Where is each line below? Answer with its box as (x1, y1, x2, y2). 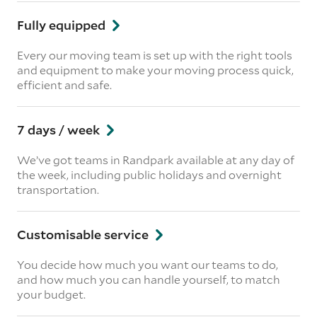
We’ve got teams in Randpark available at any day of (17, 151, 294, 167)
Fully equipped (17, 16, 108, 33)
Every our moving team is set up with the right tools (17, 47, 292, 62)
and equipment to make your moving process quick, (17, 62, 294, 77)
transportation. (17, 181, 99, 197)
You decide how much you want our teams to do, (17, 256, 278, 272)
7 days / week (17, 120, 103, 138)
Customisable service (17, 225, 151, 243)
